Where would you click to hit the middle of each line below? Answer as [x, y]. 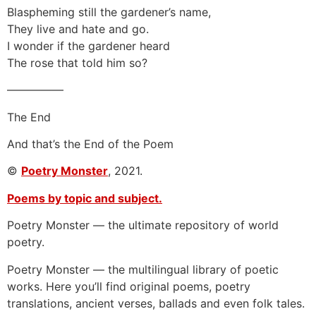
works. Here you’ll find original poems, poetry [129, 286]
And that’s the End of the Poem [90, 144]
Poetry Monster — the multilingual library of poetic [143, 269]
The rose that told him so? [77, 62]
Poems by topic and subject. [85, 198]
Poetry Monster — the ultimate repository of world [143, 225]
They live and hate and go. [78, 29]
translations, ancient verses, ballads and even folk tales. [156, 303]
